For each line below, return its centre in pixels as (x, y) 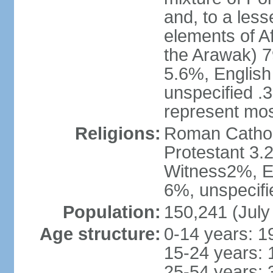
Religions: (118, 133)
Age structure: (100, 234)
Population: (112, 212)
